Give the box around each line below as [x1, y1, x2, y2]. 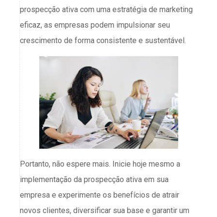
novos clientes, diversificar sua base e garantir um [20, 206, 189, 216]
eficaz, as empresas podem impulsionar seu [20, 20, 170, 30]
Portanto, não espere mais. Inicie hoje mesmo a [20, 159, 180, 169]
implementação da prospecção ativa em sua [20, 175, 169, 185]
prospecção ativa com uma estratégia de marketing [20, 5, 193, 15]
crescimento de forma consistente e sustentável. [20, 36, 188, 46]
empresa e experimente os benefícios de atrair [20, 190, 179, 200]
